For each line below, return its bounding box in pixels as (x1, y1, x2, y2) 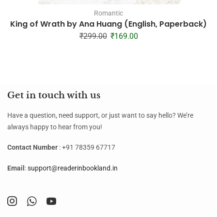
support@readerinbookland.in (28, 164, 118, 172)
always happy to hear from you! (7, 123, 102, 131)
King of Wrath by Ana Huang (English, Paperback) (10, 18, 207, 30)
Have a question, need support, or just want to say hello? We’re (7, 111, 193, 119)
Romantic (94, 9, 123, 17)
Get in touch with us (7, 90, 100, 101)
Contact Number (7, 143, 58, 152)
